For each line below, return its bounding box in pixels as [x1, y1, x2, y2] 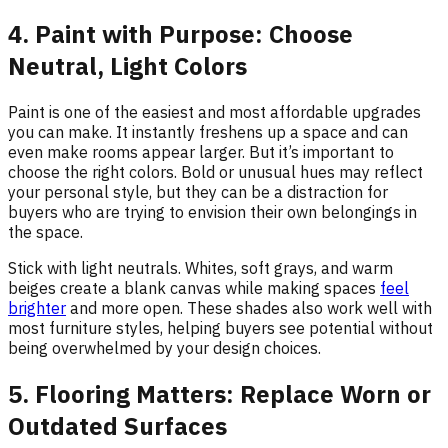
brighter [8, 297, 66, 318]
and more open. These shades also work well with [66, 297, 432, 318]
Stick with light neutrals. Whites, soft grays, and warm [8, 257, 393, 278]
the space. [8, 221, 83, 242]
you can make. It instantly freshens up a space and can [8, 121, 408, 142]
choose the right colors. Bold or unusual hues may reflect [8, 161, 423, 182]
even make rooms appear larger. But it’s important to [8, 141, 394, 162]
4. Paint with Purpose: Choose [8, 17, 353, 50]
